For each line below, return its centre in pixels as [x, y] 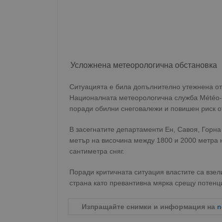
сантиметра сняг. [97, 151]
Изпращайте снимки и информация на [149, 207]
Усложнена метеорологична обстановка [144, 65]
